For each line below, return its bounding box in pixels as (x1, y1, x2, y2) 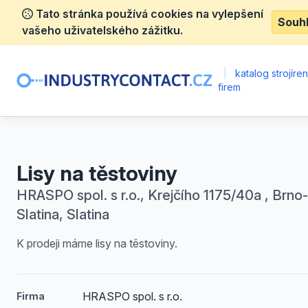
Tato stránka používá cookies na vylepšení (33, 7, 263, 21)
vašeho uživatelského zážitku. (22, 23, 183, 37)
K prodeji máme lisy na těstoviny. (16, 236, 177, 250)
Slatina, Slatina (16, 206, 109, 223)
